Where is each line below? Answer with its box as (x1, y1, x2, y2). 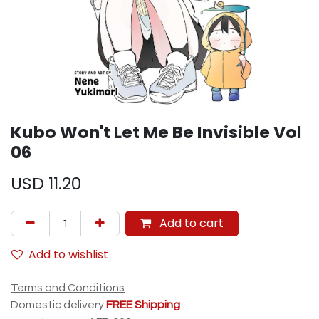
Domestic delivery (11, 299, 106, 310)
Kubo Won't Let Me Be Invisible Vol (11, 120, 302, 144)
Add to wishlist (28, 246, 108, 263)
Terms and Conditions (11, 282, 125, 293)
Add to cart (157, 215, 224, 231)
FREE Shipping (106, 299, 180, 310)
